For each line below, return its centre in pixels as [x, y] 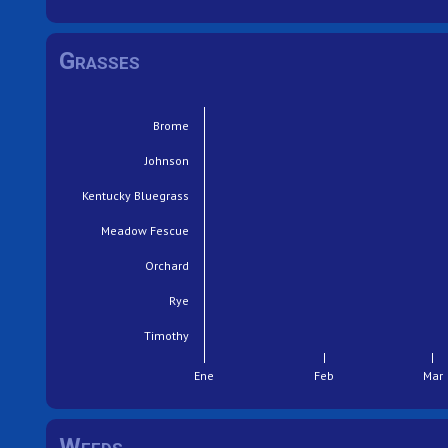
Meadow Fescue [145, 230]
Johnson [167, 160]
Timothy [167, 335]
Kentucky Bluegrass [136, 195]
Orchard [167, 265]
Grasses [100, 61]
